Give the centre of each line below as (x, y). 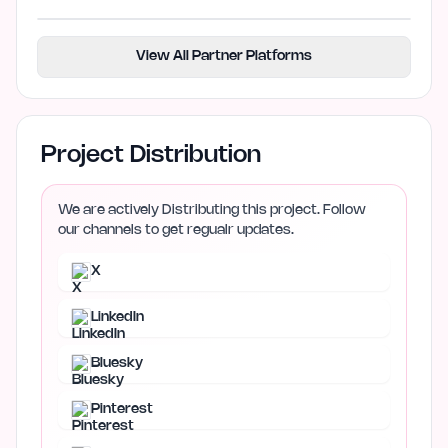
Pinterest (122, 409)
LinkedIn (117, 317)
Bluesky (117, 363)
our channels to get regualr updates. (176, 230)
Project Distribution (151, 155)
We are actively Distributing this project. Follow (212, 210)
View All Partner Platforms (224, 56)
